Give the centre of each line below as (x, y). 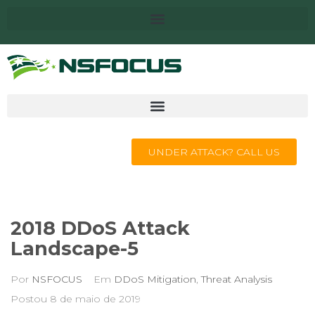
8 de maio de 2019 (95, 299)
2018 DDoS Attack (100, 228)
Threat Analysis (237, 279)
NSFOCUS (57, 279)
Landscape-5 (75, 249)
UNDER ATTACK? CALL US (214, 152)
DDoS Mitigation (155, 279)
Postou (30, 299)
